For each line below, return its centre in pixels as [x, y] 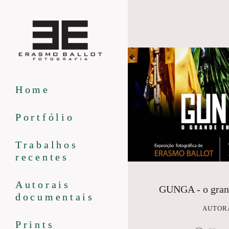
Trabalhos [47, 145]
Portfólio [45, 117]
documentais [55, 197]
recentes [42, 157]
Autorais [43, 185]
